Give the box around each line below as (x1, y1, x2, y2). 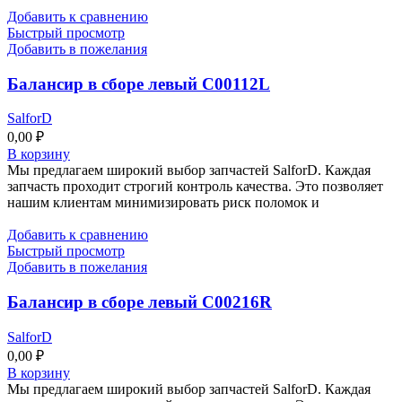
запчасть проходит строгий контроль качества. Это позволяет (7, 179, 383, 195)
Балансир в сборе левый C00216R (7, 293, 272, 312)
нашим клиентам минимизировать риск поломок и (7, 195, 319, 211)
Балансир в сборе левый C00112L (7, 74, 270, 93)
